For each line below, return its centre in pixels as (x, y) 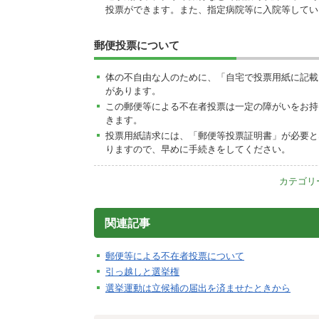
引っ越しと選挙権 (142, 272)
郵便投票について (137, 45)
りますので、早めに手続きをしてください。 (198, 150)
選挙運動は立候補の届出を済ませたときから (198, 288)
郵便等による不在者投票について (175, 256)
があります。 (133, 90)
